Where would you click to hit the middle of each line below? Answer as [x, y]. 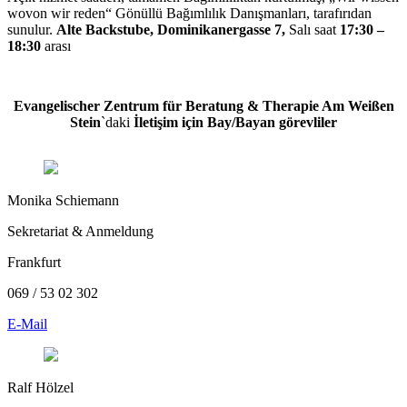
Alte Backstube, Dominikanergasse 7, [173, 29]
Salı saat [314, 29]
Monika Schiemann [63, 200]
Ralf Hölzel [40, 387]
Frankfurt [34, 262]
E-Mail [27, 323]
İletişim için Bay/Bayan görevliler [235, 122]
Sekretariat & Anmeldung [80, 231]
